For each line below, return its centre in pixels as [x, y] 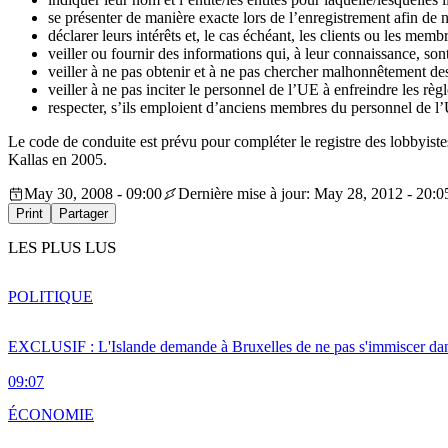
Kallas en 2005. [57, 160]
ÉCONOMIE [51, 414]
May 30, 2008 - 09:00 [93, 194]
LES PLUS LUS [62, 248]
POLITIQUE [50, 296]
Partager [83, 214]
